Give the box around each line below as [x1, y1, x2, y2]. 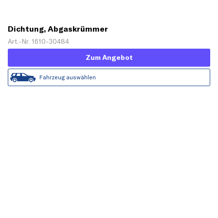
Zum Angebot [85, 53, 133, 62]
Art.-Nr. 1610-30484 [8, 36, 69, 46]
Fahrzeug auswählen [39, 73, 96, 81]
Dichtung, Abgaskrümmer [8, 23, 108, 34]
